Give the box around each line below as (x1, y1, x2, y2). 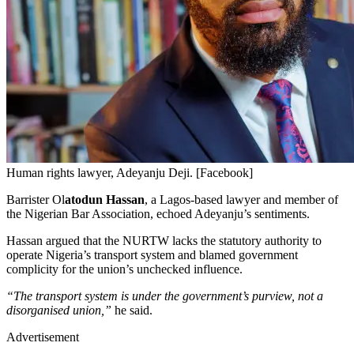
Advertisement (6, 330, 79, 344)
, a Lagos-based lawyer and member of (145, 192, 338, 206)
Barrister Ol (6, 192, 65, 206)
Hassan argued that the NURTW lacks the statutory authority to (6, 233, 322, 247)
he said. (111, 303, 153, 317)
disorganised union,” (6, 303, 111, 317)
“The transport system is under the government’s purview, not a (6, 288, 323, 303)
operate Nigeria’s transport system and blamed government (6, 247, 298, 262)
